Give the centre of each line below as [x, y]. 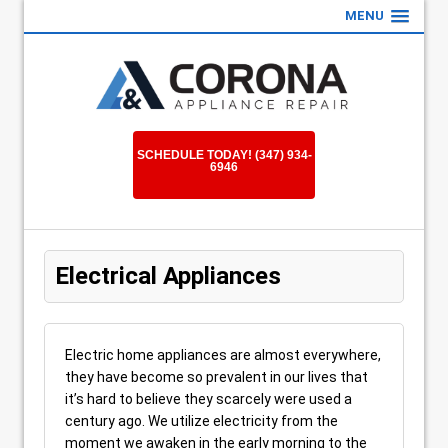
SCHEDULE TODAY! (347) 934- [224, 155]
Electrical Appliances [168, 276]
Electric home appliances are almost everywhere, [223, 355]
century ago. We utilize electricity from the [201, 421]
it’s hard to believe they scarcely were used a [208, 399]
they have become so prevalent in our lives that [216, 377]
